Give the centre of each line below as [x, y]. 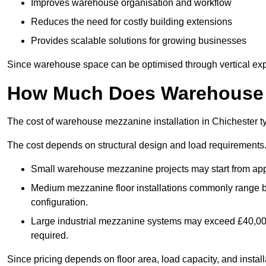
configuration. [59, 202]
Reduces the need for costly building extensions [132, 22]
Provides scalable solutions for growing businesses [139, 41]
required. [50, 236]
